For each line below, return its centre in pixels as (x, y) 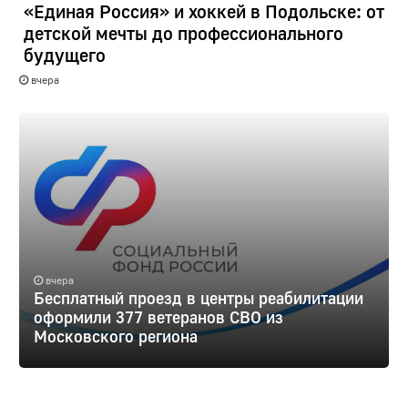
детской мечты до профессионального (183, 33)
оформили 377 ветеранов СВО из (158, 316)
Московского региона (115, 336)
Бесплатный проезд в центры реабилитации (198, 297)
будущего (64, 55)
